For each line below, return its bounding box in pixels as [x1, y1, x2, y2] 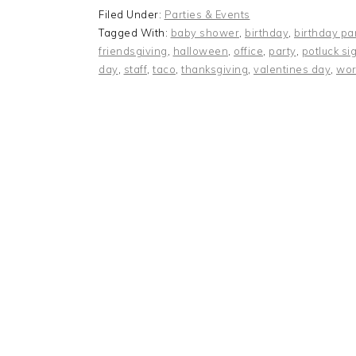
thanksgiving [181, 63, 248, 75]
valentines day [253, 63, 331, 75]
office [234, 44, 263, 57]
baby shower [170, 26, 239, 39]
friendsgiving [99, 44, 168, 57]
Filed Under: [99, 8, 164, 21]
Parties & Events [164, 8, 250, 21]
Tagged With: [99, 26, 171, 39]
